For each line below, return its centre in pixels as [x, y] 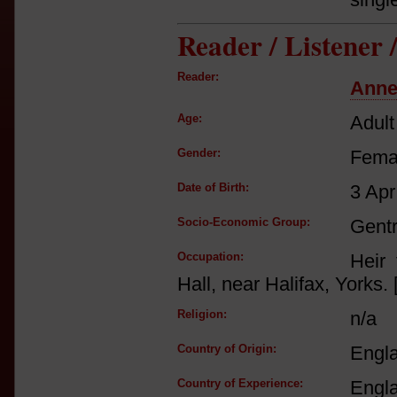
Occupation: [210, 257]
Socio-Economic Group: [244, 222]
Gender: [199, 153]
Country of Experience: [240, 383]
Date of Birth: [213, 187]
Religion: [202, 314]
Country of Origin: [227, 349]
